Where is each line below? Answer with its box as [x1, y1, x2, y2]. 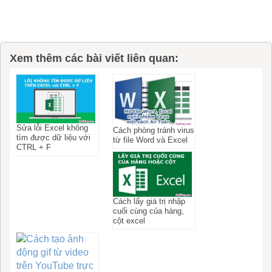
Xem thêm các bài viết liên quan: [10, 52, 178, 65]
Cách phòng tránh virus [113, 125, 194, 135]
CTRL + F [16, 142, 51, 152]
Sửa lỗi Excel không [16, 123, 88, 132]
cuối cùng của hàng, [113, 206, 184, 216]
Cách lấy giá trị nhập [113, 196, 185, 206]
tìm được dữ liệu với [16, 132, 90, 142]
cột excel [113, 216, 145, 225]
